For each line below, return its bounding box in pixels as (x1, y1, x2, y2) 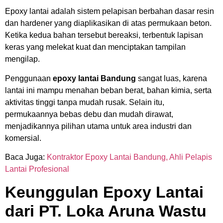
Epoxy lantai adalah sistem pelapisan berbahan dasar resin (5, 7, 214, 16)
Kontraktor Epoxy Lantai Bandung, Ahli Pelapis (47, 153, 212, 162)
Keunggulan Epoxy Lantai (5, 183, 204, 201)
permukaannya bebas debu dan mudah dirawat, (5, 110, 173, 118)
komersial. (5, 133, 41, 142)
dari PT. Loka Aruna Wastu (5, 202, 207, 220)
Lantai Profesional (5, 165, 69, 174)
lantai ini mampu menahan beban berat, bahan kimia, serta (5, 86, 212, 95)
